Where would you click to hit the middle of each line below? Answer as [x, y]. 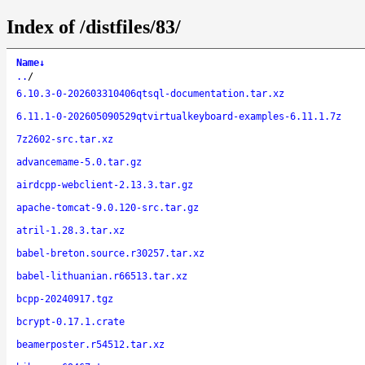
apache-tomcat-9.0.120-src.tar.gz [108, 207]
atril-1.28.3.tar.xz [70, 230]
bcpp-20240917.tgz [65, 299]
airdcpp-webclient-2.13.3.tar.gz [105, 185]
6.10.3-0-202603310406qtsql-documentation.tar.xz [150, 93]
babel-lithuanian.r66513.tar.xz [102, 276]
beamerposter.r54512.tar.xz [90, 344]
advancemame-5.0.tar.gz [79, 162]
